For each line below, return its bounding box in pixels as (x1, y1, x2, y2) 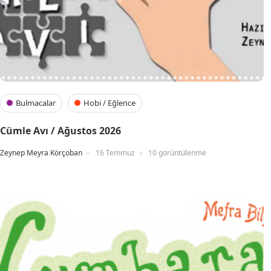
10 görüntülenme (148, 148, 206, 158)
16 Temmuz (96, 148, 135, 158)
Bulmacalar (16, 97, 56, 108)
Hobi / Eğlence (83, 97, 135, 108)
